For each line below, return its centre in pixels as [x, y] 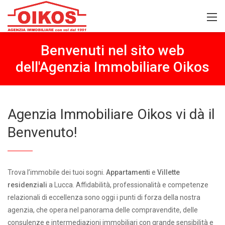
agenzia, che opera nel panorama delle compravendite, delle [103, 210]
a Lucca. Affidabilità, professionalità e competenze [128, 185]
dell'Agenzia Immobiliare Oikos [113, 67]
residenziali [27, 185]
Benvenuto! [42, 132]
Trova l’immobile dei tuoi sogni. [57, 172]
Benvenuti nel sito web [113, 50]
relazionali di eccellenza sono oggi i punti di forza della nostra [104, 197]
